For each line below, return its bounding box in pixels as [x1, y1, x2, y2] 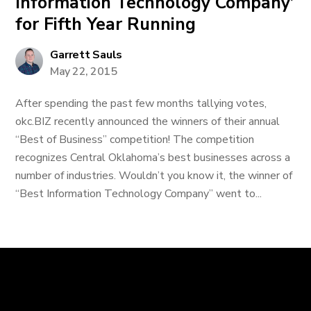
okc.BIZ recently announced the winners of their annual [15, 114, 280, 129]
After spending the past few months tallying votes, [15, 96, 267, 111]
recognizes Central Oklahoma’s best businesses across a [15, 150, 291, 165]
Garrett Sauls [50, 47, 123, 62]
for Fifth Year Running [15, 12, 196, 36]
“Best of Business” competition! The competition [15, 132, 255, 147]
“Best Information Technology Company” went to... [15, 186, 262, 201]
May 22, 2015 [50, 64, 117, 79]
